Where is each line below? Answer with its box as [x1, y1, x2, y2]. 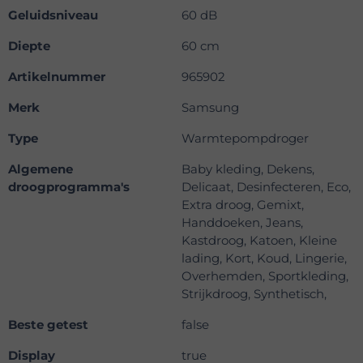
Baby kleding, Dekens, [181, 161, 314, 177]
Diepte [8, 38, 50, 54]
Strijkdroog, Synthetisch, [181, 286, 327, 302]
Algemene [8, 161, 73, 177]
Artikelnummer [8, 69, 105, 85]
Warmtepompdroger [181, 130, 309, 147]
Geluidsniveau [8, 7, 98, 23]
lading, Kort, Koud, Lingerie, [181, 250, 347, 267]
